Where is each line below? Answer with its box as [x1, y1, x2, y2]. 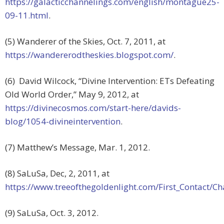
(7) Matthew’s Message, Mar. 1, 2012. [5, 141, 150, 153]
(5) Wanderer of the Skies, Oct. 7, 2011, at [5, 35, 165, 47]
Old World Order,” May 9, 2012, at [5, 88, 139, 100]
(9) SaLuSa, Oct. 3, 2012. [5, 207, 98, 219]
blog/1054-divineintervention [5, 115, 120, 127]
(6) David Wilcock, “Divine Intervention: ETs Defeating [5, 75, 214, 87]
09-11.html [5, 9, 48, 21]
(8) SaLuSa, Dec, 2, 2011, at [5, 167, 109, 179]
